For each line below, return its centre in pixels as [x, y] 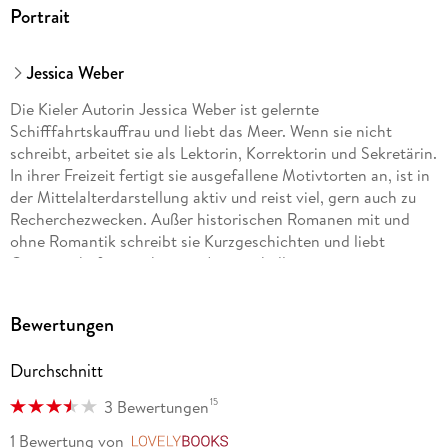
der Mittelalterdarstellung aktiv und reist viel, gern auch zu [212, 196]
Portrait [39, 17]
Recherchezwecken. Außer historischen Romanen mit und [209, 218]
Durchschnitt [56, 370]
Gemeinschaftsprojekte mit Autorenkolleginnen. [177, 262]
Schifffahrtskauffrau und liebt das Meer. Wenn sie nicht [200, 130]
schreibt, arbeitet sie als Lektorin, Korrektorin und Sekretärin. [223, 152]
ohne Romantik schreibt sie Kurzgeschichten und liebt [197, 240]
